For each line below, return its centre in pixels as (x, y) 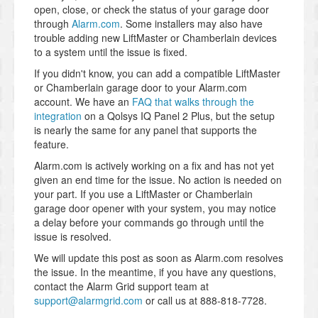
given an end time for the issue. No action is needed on (158, 179)
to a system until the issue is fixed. (111, 51)
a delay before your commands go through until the (149, 222)
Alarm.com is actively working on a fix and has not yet (154, 165)
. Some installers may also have (191, 23)
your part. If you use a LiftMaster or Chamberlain (143, 193)
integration (58, 115)
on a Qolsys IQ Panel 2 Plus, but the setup (178, 115)
